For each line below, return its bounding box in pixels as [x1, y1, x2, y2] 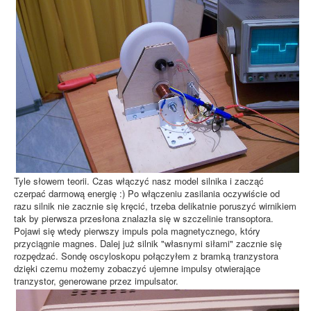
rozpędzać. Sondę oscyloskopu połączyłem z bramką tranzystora [14, 249, 278, 263]
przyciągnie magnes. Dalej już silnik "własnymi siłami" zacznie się [14, 237, 282, 251]
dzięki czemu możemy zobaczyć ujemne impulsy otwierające [14, 262, 260, 276]
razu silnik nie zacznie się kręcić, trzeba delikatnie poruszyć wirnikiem [14, 199, 296, 213]
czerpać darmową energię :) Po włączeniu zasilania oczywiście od [14, 187, 280, 201]
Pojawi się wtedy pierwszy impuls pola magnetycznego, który [14, 224, 260, 238]
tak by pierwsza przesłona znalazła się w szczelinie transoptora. [14, 212, 274, 226]
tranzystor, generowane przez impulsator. [14, 274, 178, 288]
